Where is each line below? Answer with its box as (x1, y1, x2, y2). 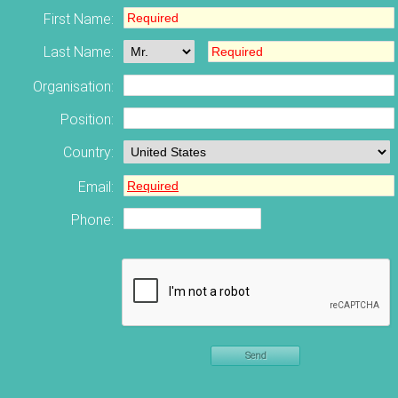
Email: (78, 178, 114, 195)
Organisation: (33, 77, 114, 95)
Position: (60, 110, 114, 128)
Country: (63, 143, 114, 161)
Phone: (71, 211, 114, 228)
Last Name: (44, 43, 114, 60)
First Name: (44, 10, 114, 28)
